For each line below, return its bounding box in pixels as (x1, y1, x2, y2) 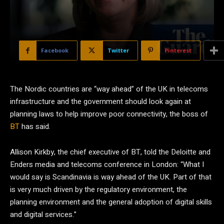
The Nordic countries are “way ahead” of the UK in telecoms (10, 83, 208, 94)
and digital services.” (10, 209, 76, 220)
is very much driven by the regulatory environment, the (10, 184, 187, 195)
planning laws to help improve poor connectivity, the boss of (10, 108, 208, 119)
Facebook (41, 46, 68, 54)
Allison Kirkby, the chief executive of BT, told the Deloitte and (10, 146, 210, 157)
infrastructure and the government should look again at (10, 96, 191, 107)
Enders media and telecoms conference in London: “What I (10, 159, 204, 170)
